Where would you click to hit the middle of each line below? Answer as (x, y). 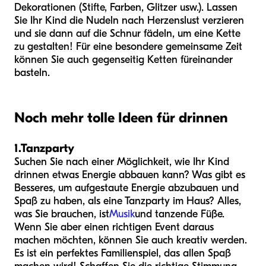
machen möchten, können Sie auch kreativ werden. (131, 240)
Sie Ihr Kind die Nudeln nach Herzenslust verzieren (129, 20)
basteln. (32, 72)
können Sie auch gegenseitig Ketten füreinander (123, 59)
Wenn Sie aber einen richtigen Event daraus (114, 227)
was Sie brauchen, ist (62, 214)
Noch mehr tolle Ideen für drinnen (121, 117)
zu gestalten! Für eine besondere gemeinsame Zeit (128, 46)
